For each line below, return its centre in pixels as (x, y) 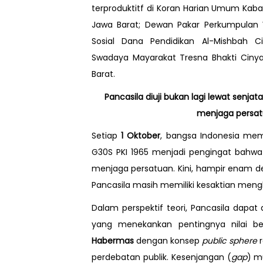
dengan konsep (168, 240)
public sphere (230, 240)
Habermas (112, 240)
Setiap (106, 136)
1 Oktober (141, 136)
